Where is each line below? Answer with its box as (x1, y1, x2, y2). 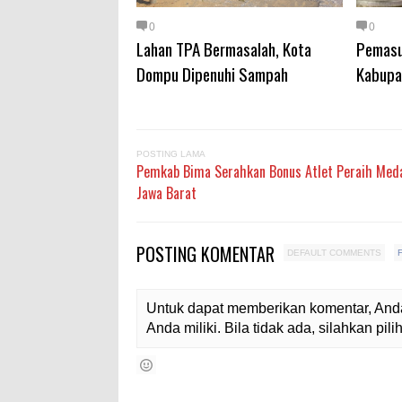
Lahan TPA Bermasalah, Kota (136, 36, 311, 61)
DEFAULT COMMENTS (287, 248, 381, 258)
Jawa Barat (136, 182, 197, 204)
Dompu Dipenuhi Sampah (136, 61, 288, 86)
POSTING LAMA (136, 149, 205, 159)
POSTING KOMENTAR (136, 240, 279, 267)
